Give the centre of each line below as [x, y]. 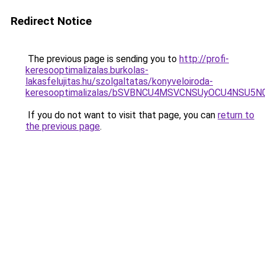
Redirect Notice [51, 21]
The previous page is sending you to [102, 59]
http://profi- [204, 59]
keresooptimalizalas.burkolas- [87, 70]
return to [236, 115]
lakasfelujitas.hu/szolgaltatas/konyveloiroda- [119, 81]
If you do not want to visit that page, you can [122, 115]
